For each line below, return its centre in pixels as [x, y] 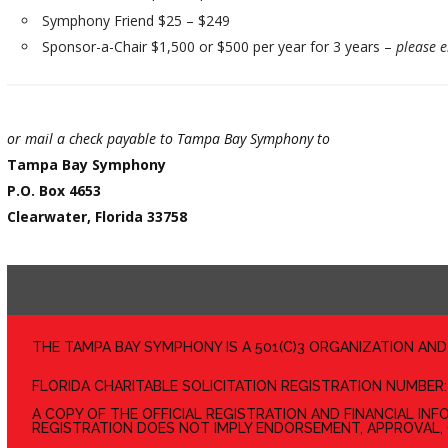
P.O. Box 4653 [54, 190]
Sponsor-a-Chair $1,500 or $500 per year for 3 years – [219, 46]
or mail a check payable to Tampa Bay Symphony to [168, 138]
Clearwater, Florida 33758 [97, 216]
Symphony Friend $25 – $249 [136, 20]
